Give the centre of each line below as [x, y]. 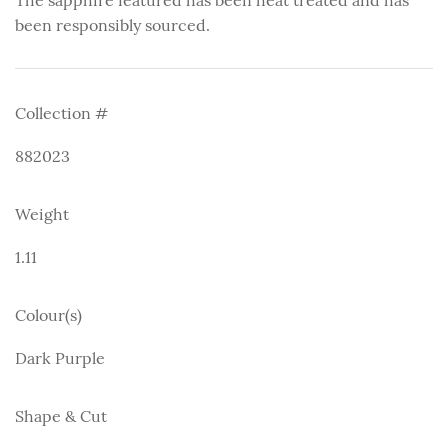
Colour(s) [48, 314]
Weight [42, 213]
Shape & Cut [61, 415]
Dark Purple [60, 357]
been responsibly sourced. [112, 24]
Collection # [61, 112]
